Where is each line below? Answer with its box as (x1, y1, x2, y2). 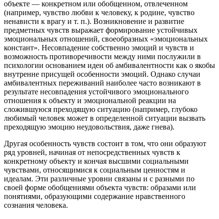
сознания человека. (4, 200, 68, 209)
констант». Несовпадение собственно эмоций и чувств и (4, 43, 194, 52)
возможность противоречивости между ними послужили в (4, 52, 201, 61)
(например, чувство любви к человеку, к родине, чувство (4, 8, 195, 17)
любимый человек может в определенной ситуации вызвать (4, 113, 205, 122)
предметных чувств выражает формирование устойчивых (4, 25, 197, 34)
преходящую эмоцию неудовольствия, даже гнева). (4, 122, 175, 131)
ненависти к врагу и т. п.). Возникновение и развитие (4, 17, 184, 25)
